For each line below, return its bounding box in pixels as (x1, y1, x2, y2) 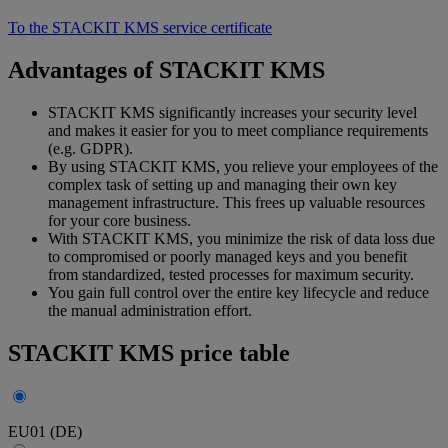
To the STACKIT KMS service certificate (8, 19, 272, 37)
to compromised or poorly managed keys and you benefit (48, 248, 407, 266)
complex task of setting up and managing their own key (48, 176, 397, 194)
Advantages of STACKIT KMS (8, 57, 325, 84)
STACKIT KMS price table (8, 340, 290, 366)
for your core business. (48, 212, 191, 230)
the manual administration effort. (48, 302, 252, 320)
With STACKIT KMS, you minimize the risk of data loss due (48, 230, 435, 248)
